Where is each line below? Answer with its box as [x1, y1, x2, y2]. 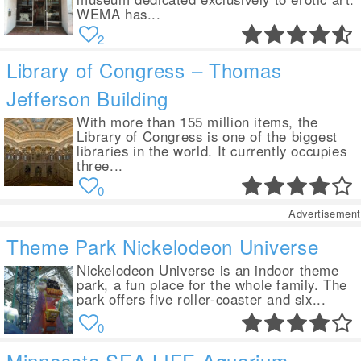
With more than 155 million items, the [77, 112, 318, 131]
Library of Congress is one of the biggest [77, 127, 338, 146]
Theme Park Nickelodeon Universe [6, 232, 319, 260]
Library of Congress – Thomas [6, 56, 282, 84]
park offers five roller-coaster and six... [77, 289, 326, 309]
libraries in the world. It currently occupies [77, 141, 347, 160]
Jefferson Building [6, 84, 169, 112]
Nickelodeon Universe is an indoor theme [77, 260, 339, 280]
